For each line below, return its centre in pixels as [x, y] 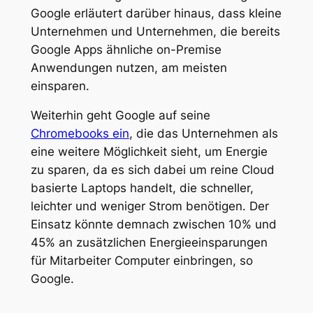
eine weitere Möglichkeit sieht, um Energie [149, 152]
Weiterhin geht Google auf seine [120, 116]
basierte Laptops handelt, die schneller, [142, 188]
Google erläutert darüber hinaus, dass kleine [156, 13]
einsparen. [60, 86]
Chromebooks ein [80, 134]
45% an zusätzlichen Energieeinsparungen [149, 243]
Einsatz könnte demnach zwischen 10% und [153, 225]
